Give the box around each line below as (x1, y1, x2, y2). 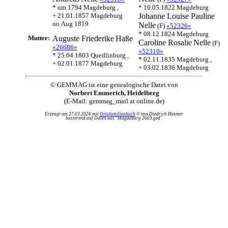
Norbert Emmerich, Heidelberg (69, 89, 159, 97)
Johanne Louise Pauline (138, 12, 215, 20)
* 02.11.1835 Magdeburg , (138, 55, 212, 63)
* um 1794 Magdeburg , (52, 4, 119, 11)
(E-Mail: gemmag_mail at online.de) (64, 97, 164, 105)
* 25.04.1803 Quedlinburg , (52, 51, 129, 59)
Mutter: (28, 34, 51, 42)
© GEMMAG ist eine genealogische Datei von (50, 81, 178, 89)
